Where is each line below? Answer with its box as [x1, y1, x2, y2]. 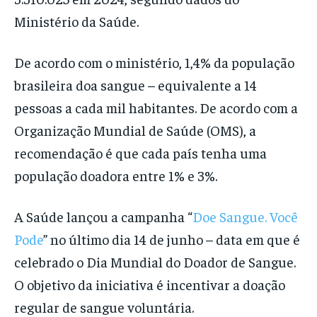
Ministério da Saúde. [14, 12, 142, 30]
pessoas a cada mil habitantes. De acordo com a [14, 98, 298, 117]
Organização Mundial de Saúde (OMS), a [14, 121, 256, 139]
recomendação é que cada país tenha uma [14, 144, 267, 162]
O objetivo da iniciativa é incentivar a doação [14, 275, 285, 294]
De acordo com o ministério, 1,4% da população [14, 53, 294, 71]
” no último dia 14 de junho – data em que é [43, 230, 300, 248]
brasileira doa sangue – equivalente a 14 [14, 76, 257, 94]
